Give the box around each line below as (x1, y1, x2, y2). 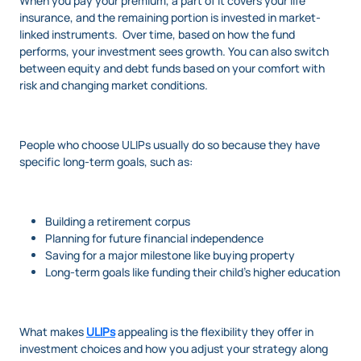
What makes (19, 323, 86, 339)
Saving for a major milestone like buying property (45, 247, 295, 263)
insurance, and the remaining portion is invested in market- (19, 9, 321, 25)
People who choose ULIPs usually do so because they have (19, 136, 320, 152)
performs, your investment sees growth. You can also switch (19, 43, 329, 59)
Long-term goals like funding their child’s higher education (45, 263, 340, 280)
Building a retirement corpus (45, 213, 190, 229)
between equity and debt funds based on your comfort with (19, 60, 325, 76)
